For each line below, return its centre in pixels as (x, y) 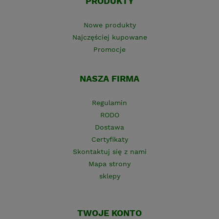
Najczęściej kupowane (109, 37)
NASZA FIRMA (109, 79)
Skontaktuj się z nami (109, 152)
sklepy (109, 176)
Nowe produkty (109, 25)
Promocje (109, 50)
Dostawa (109, 127)
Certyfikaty (109, 140)
